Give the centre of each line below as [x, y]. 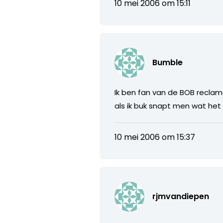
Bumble [168, 62]
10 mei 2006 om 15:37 [155, 137]
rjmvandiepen [181, 196]
